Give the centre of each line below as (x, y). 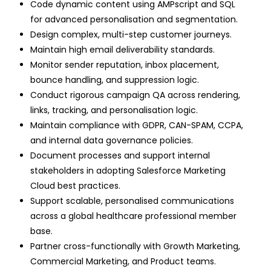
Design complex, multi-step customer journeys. (131, 35)
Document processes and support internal (120, 156)
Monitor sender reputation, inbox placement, (125, 65)
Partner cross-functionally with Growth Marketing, (135, 247)
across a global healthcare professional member (133, 216)
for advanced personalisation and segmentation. (134, 20)
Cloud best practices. (75, 186)
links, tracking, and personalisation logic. (114, 110)
